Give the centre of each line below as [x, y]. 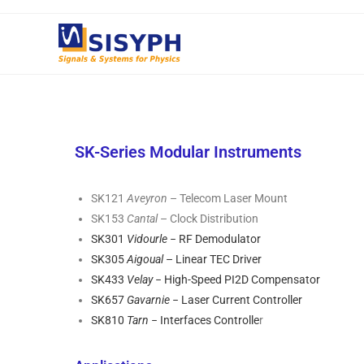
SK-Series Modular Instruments [188, 152]
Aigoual [145, 259]
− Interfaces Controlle [204, 320]
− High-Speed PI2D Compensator [236, 279]
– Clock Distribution [208, 219]
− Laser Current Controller [236, 300]
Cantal [142, 219]
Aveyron [147, 198]
